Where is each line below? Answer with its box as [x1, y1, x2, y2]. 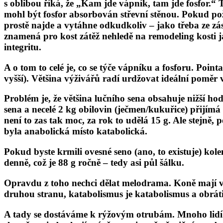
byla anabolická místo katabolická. [4, 126, 147, 137]
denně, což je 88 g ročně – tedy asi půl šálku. [4, 157, 184, 168]
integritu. [4, 42, 41, 52]
